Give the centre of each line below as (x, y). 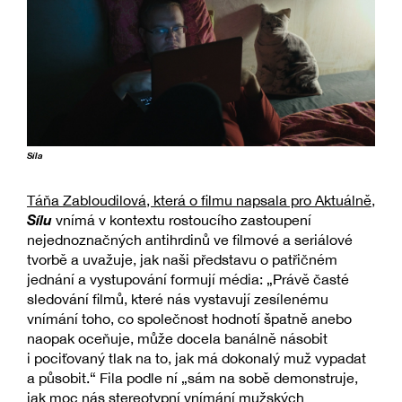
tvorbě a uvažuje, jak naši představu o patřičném (182, 259)
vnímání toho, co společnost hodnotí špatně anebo (189, 318)
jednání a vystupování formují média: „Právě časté (188, 279)
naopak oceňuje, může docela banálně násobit (177, 338)
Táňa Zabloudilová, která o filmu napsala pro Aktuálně (199, 200)
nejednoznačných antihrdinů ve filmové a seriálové (190, 239)
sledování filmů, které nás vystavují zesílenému (178, 298)
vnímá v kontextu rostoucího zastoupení (182, 219)
